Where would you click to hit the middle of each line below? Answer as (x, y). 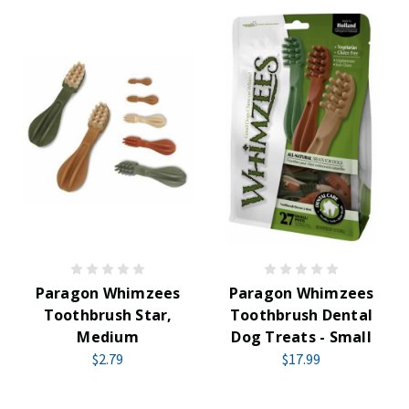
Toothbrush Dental (301, 315)
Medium (108, 337)
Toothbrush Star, (108, 315)
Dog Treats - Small (301, 337)
